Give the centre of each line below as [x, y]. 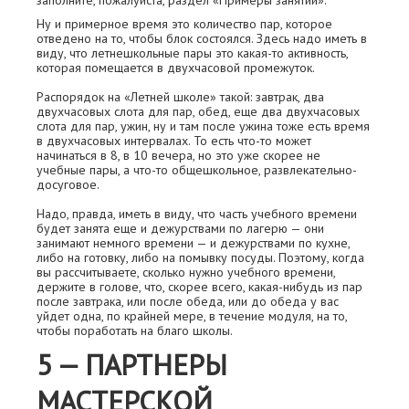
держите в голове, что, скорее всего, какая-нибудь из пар [199, 287]
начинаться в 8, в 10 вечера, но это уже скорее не [178, 156]
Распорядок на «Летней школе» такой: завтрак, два [180, 97]
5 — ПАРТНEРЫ [132, 365]
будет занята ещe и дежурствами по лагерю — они [180, 229]
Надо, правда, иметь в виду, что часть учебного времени [197, 214]
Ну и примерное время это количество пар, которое [184, 24]
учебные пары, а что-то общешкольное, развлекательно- [197, 170]
